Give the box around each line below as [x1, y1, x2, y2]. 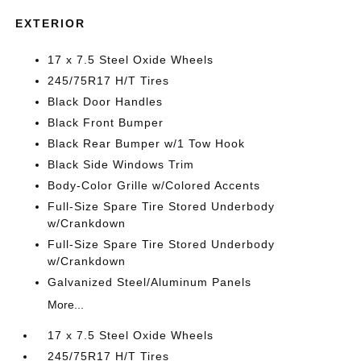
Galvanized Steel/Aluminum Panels [48, 276, 252, 288]
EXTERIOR [15, 17, 86, 30]
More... [48, 298, 85, 311]
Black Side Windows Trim [48, 158, 195, 171]
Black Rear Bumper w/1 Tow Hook [48, 137, 246, 150]
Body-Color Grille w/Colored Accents [48, 179, 261, 192]
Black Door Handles [48, 95, 164, 108]
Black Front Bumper [48, 116, 164, 129]
